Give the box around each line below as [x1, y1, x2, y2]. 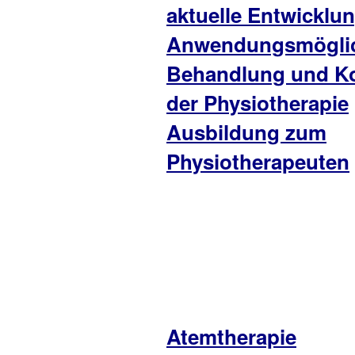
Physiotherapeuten [166, 147, 349, 176]
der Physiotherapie [166, 88, 349, 117]
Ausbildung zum [166, 117, 326, 147]
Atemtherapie [166, 322, 296, 351]
